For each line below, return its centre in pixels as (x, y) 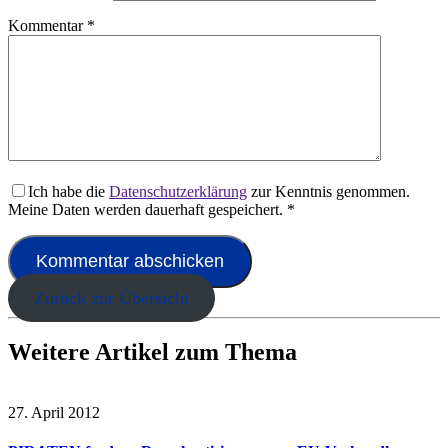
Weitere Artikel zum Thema (152, 352)
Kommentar (47, 26)
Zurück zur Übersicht (111, 298)
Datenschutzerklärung (178, 192)
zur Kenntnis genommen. (328, 192)
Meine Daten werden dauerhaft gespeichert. (147, 210)
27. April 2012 (54, 412)
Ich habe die (68, 192)
